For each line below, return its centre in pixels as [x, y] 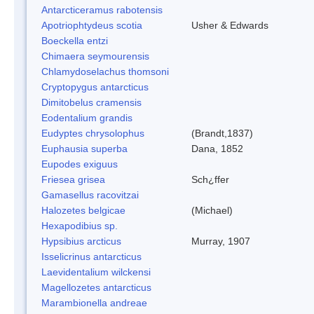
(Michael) [212, 210]
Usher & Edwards [230, 25]
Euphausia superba [84, 148]
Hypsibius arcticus [81, 241]
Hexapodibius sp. [80, 225]
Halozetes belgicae [83, 210]
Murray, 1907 [221, 241]
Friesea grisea [73, 179]
